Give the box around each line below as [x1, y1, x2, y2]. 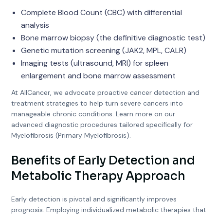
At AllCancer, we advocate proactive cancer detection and [11, 88, 200, 97]
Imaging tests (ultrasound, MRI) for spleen [20, 58, 168, 68]
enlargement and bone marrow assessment [20, 71, 176, 81]
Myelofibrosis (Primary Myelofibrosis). [11, 131, 131, 140]
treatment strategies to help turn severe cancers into [11, 99, 183, 108]
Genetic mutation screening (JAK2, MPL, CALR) [20, 45, 186, 55]
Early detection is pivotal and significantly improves [11, 195, 177, 203]
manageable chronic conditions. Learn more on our [11, 109, 175, 118]
